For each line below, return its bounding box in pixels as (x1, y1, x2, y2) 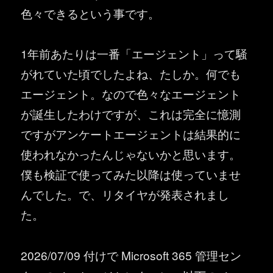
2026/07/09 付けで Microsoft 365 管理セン (21, 246, 242, 263)
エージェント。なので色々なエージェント (21, 85, 241, 102)
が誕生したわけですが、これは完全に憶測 (21, 105, 241, 122)
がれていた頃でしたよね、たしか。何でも (21, 65, 241, 82)
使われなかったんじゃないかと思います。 (21, 146, 241, 163)
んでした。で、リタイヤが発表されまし (21, 186, 230, 203)
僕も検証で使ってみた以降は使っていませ (21, 166, 241, 183)
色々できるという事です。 (21, 4, 160, 21)
